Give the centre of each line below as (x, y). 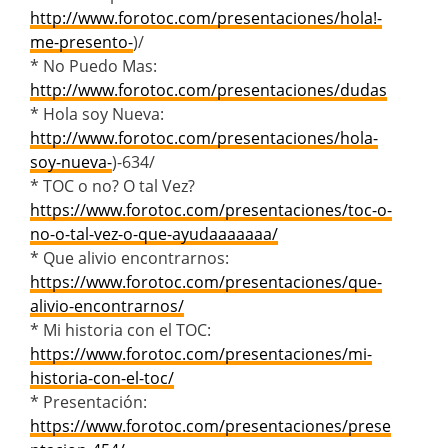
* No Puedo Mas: (93, 65)
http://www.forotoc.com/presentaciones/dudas (208, 89)
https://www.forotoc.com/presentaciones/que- (206, 281)
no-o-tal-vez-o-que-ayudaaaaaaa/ (154, 233)
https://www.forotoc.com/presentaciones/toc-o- (211, 209)
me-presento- (81, 41)
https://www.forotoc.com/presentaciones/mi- (201, 353)
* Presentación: (88, 401)
